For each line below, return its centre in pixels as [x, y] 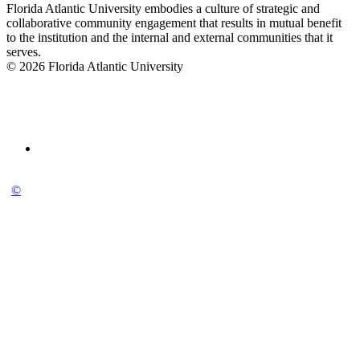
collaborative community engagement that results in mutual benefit [174, 23]
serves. [24, 52]
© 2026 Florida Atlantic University [95, 67]
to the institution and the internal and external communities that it [170, 38]
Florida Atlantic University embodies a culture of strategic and [163, 9]
